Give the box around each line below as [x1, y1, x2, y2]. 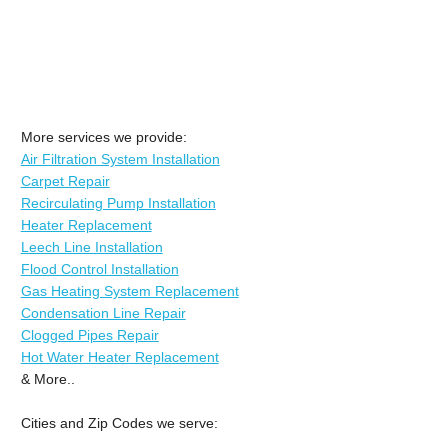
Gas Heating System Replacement [20, 282, 239, 299]
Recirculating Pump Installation [20, 194, 216, 211]
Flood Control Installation [20, 260, 179, 277]
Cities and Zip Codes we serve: [20, 414, 218, 431]
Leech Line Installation [20, 238, 163, 255]
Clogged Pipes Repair [20, 326, 159, 343]
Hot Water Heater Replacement [20, 348, 219, 365]
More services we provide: [20, 128, 187, 145]
